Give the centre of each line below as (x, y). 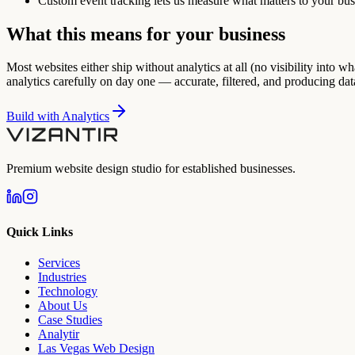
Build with (34, 116)
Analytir (59, 334)
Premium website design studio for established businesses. (151, 169)
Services (59, 262)
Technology (68, 291)
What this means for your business (146, 34)
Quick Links (40, 231)
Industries (62, 277)
